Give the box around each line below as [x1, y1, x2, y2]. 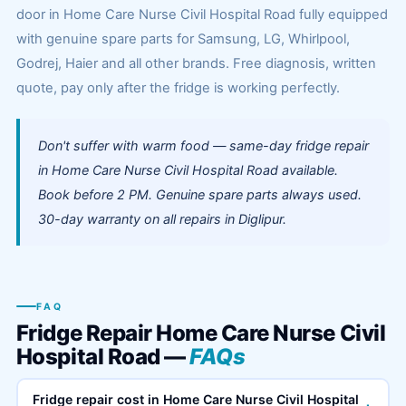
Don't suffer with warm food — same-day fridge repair [37, 138, 369, 153]
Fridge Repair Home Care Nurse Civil [15, 319, 386, 346]
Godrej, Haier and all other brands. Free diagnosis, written [15, 55, 376, 72]
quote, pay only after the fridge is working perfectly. [15, 80, 340, 96]
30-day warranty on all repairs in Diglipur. [37, 211, 286, 227]
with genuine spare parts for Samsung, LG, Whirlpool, [15, 31, 350, 47]
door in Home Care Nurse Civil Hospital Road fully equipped [15, 6, 388, 23]
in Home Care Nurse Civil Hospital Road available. [37, 162, 338, 178]
